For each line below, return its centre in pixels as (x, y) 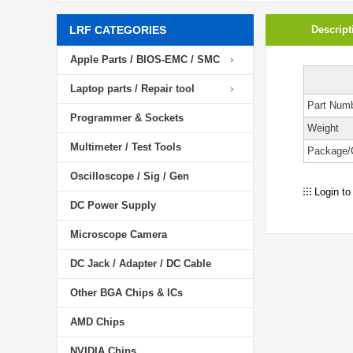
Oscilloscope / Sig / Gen (130, 176)
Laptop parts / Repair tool (132, 89)
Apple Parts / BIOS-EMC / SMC (145, 59)
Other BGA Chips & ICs (126, 293)
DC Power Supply (113, 205)
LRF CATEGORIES (118, 30)
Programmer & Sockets (127, 118)
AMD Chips (97, 322)
